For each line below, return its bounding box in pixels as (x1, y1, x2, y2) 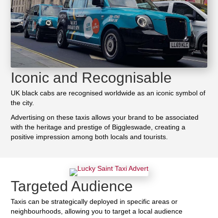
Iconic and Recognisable (11, 70, 172, 86)
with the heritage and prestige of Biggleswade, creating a (11, 123, 186, 131)
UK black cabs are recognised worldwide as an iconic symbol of (11, 89, 206, 97)
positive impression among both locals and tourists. (11, 133, 168, 141)
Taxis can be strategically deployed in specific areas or (11, 197, 178, 205)
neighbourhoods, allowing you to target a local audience (11, 207, 183, 215)
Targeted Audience (11, 178, 133, 194)
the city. (11, 99, 35, 107)
